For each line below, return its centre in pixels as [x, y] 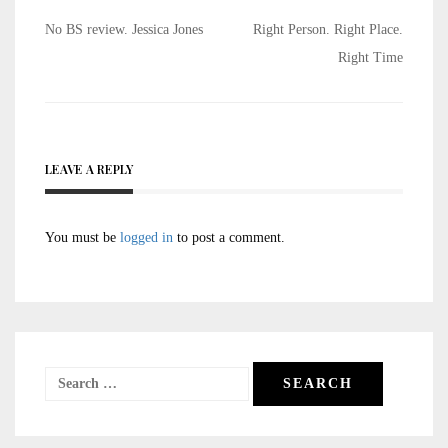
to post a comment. [229, 238]
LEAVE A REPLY [89, 169]
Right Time [370, 58]
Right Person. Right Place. [328, 30]
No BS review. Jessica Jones [124, 30]
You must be [82, 238]
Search [64, 380]
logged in [146, 238]
